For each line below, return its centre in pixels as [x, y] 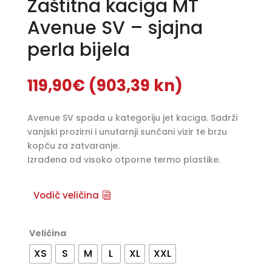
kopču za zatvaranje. [73, 145]
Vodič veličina [66, 195]
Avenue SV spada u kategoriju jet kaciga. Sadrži [132, 117]
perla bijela [78, 49]
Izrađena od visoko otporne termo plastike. [124, 159]
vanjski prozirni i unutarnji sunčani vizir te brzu [127, 131]
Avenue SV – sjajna [115, 28]
